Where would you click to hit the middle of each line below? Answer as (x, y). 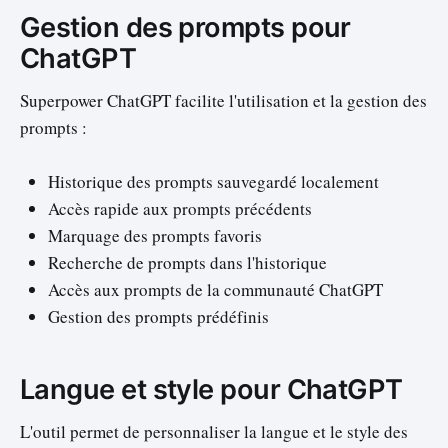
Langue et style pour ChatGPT (211, 389)
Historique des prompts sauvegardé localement (213, 182)
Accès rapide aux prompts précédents (180, 209)
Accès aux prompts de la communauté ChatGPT (215, 290)
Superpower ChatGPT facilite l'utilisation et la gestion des (223, 101)
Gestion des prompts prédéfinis (158, 317)
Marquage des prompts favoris (155, 236)
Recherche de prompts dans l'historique (187, 263)
